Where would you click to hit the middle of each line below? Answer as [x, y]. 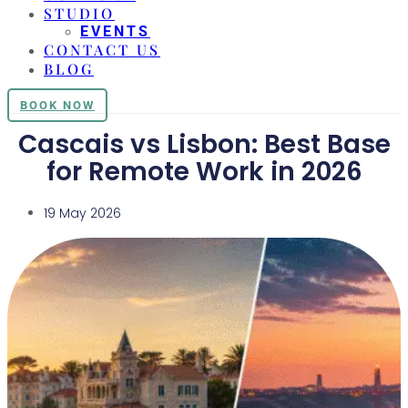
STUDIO [79, 13]
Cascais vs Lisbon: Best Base [204, 144]
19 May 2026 [82, 213]
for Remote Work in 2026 [204, 171]
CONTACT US [102, 50]
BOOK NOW [57, 105]
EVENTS [115, 31]
